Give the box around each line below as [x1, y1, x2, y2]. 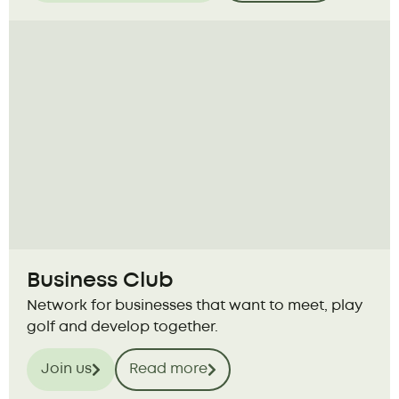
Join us [41, 362, 92, 377]
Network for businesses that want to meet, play [27, 299, 362, 313]
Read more [129, 362, 208, 377]
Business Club [27, 272, 174, 291]
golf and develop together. [27, 321, 218, 335]
